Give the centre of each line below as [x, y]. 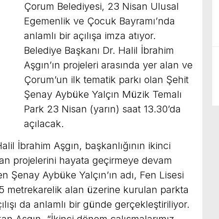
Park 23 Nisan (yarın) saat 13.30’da [102, 109]
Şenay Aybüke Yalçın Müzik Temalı [103, 94]
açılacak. [44, 123]
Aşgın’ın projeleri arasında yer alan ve [108, 65]
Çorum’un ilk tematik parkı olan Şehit [106, 79]
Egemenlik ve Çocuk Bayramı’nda [99, 21]
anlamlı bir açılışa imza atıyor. [90, 35]
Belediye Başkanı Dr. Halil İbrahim [99, 50]
